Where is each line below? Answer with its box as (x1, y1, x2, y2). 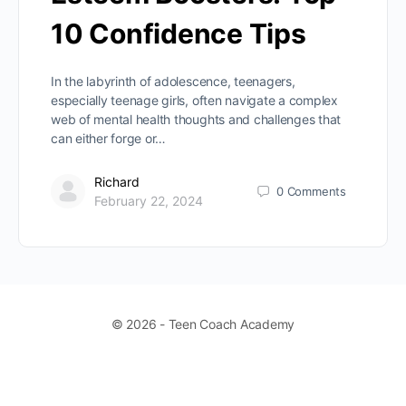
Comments (286, 183, 346, 198)
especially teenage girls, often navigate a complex (51, 92, 338, 109)
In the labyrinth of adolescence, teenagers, (51, 73, 295, 90)
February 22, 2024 (94, 193, 203, 209)
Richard (94, 174, 140, 190)
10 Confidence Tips (51, 17, 306, 51)
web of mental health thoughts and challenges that (51, 111, 342, 128)
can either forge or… (51, 130, 167, 147)
